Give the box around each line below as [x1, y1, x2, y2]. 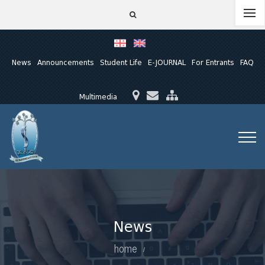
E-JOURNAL [147, 58, 186, 67]
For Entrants [191, 58, 234, 67]
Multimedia [79, 92, 117, 101]
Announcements [37, 58, 94, 67]
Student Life [99, 58, 142, 67]
